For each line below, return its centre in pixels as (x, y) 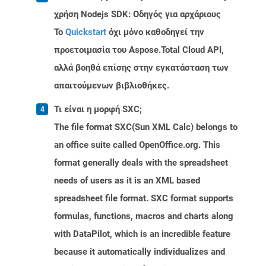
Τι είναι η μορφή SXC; (98, 110)
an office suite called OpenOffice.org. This (137, 145)
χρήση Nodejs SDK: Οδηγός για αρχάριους (137, 15)
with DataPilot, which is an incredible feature (142, 234)
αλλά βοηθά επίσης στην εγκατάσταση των (141, 68)
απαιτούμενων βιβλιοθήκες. (112, 86)
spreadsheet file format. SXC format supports (144, 199)
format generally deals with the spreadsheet (141, 163)
